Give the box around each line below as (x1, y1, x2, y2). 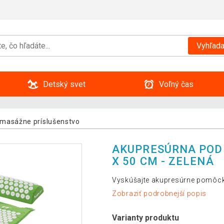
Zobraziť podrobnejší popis (112, 189, 207, 198)
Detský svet (42, 79, 85, 89)
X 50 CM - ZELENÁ (112, 154, 214, 167)
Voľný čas (158, 79, 193, 89)
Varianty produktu (112, 213, 179, 223)
